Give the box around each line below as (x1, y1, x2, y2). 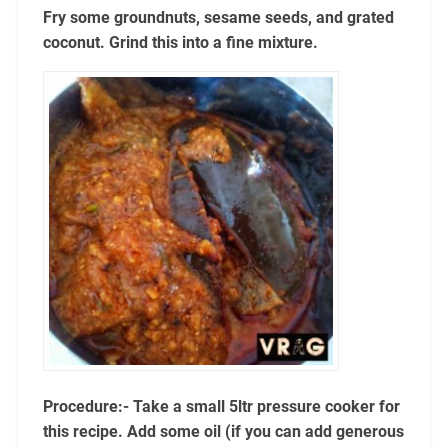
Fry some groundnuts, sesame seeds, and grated (42, 8, 394, 28)
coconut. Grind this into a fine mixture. (42, 33, 318, 53)
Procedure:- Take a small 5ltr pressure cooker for (42, 397, 400, 417)
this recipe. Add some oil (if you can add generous (42, 422, 404, 442)
